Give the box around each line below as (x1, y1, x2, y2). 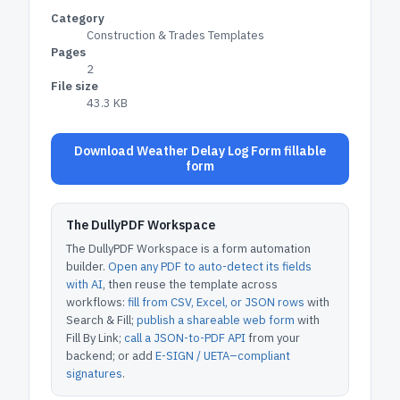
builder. (66, 259, 105, 274)
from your (246, 330, 300, 346)
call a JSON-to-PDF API (124, 330, 246, 346)
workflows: (66, 295, 125, 310)
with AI (66, 277, 103, 292)
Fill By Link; (66, 330, 121, 346)
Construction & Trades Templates (87, 28, 264, 43)
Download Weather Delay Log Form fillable (74, 143, 326, 159)
